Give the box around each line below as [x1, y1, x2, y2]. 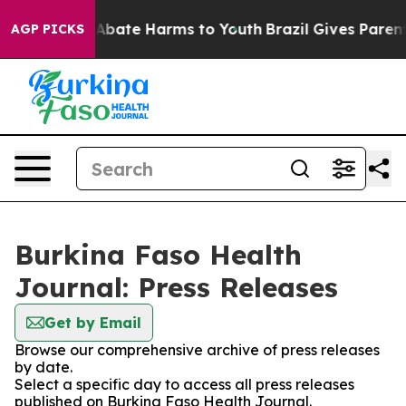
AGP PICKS [11, 21, 84, 37]
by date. [14, 358, 72, 376]
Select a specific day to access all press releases [14, 375, 354, 393]
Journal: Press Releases [14, 270, 338, 304]
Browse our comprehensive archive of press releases [14, 341, 380, 359]
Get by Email [44, 314, 141, 332]
